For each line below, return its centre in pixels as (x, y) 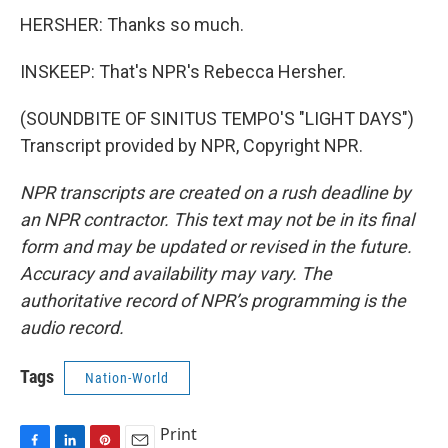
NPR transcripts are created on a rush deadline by (215, 192)
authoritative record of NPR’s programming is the (213, 300)
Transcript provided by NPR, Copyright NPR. (191, 145)
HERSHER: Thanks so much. (132, 24)
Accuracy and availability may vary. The (176, 273)
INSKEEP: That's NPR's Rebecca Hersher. (183, 71)
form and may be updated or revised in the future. (216, 246)
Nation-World (127, 378)
